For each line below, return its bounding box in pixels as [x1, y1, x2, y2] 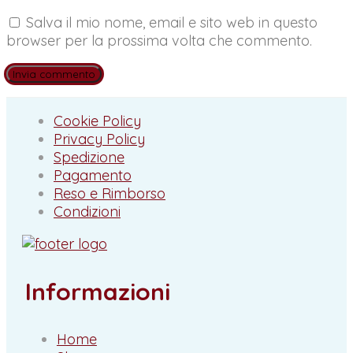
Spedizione [54, 147, 124, 166]
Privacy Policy [54, 129, 145, 148]
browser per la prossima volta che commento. [6, 31, 312, 50]
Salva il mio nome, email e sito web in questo [26, 13, 318, 32]
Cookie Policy [54, 111, 141, 130]
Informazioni [24, 276, 170, 307]
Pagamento [54, 165, 132, 184]
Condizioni [54, 202, 121, 221]
